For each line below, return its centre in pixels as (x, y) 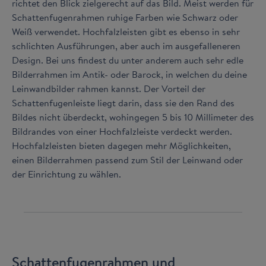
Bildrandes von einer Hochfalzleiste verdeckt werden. (122, 131)
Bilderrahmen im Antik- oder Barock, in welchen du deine (129, 74)
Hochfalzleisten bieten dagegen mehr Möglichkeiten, (121, 145)
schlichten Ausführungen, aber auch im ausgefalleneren (126, 46)
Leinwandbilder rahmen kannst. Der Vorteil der (109, 88)
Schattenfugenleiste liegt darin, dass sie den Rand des (123, 103)
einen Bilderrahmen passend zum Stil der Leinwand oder (127, 160)
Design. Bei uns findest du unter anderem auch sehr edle (128, 60)
